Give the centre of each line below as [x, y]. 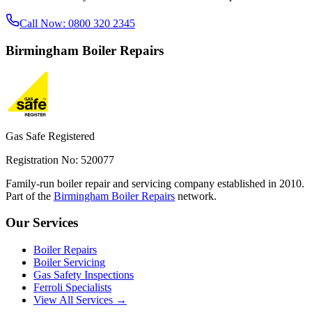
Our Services [42, 223]
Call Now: [44, 24]
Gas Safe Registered [50, 136]
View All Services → [80, 299]
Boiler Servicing [69, 262]
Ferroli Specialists [72, 287]
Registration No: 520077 [60, 159]
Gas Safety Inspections [84, 274]
